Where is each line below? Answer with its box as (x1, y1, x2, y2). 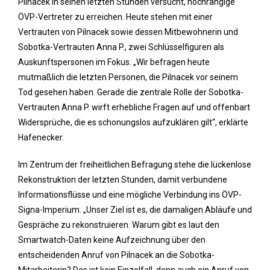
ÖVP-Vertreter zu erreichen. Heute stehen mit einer (18, 12, 213, 22)
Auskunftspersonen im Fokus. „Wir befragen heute (18, 57, 210, 67)
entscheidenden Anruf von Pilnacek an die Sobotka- (18, 250, 215, 260)
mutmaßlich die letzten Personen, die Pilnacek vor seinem (18, 72, 238, 82)
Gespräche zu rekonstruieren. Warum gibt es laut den (18, 220, 219, 230)
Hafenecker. (18, 133, 64, 142)
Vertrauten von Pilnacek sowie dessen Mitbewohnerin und (18, 27, 238, 37)
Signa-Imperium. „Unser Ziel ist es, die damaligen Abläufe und (18, 205, 252, 215)
